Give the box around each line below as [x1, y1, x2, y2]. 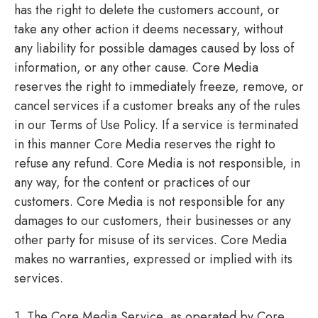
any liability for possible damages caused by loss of [14, 38, 294, 57]
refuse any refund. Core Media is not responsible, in [14, 153, 300, 172]
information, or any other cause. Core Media [14, 57, 258, 77]
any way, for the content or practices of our [14, 172, 251, 192]
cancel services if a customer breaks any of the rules [14, 96, 300, 115]
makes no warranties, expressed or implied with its [14, 249, 292, 268]
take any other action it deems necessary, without [14, 19, 283, 38]
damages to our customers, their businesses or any [14, 211, 291, 230]
